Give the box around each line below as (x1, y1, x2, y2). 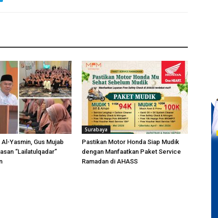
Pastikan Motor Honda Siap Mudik (82, 138, 179, 145)
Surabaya (85, 126, 108, 133)
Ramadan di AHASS (82, 158, 138, 165)
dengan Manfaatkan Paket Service (82, 148, 181, 155)
